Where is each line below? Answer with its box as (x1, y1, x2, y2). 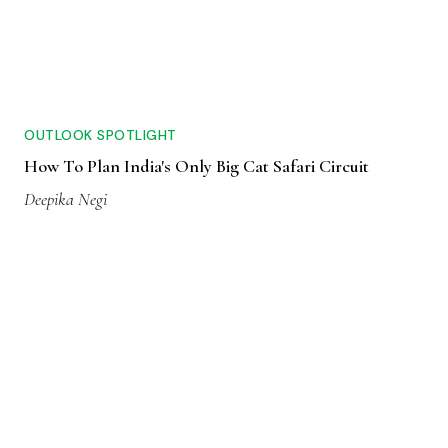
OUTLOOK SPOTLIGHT (24, 126, 177, 145)
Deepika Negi (24, 188, 107, 211)
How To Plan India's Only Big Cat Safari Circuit (24, 155, 369, 178)
